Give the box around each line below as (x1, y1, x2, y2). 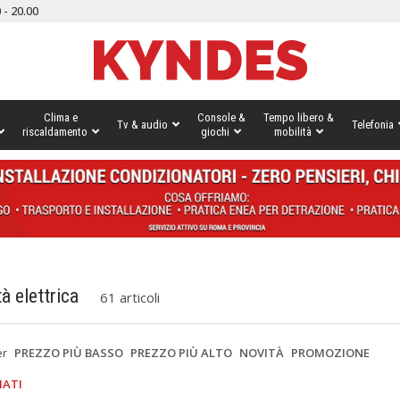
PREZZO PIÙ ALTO (130, 344, 233, 361)
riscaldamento (21, 125, 87, 138)
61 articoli (100, 287, 161, 306)
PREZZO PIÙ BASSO (14, 344, 124, 361)
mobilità (273, 125, 312, 138)
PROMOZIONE (291, 344, 371, 361)
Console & (196, 111, 246, 124)
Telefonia (351, 118, 394, 131)
